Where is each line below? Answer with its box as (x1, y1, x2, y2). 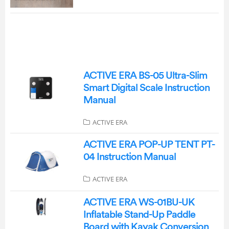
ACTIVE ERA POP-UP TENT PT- (83, 139, 215, 150)
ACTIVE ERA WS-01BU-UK (83, 197, 195, 208)
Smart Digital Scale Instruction (83, 82, 210, 93)
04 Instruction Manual (83, 151, 176, 162)
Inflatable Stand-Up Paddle (83, 210, 195, 220)
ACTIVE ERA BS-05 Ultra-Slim (83, 70, 207, 81)
